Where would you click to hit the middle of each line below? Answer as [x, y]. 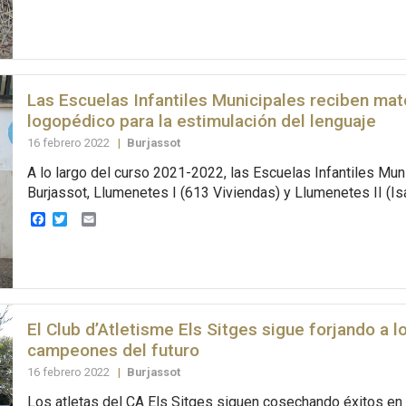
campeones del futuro [113, 351]
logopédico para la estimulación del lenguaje [201, 121]
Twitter [89, 219]
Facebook [76, 219]
